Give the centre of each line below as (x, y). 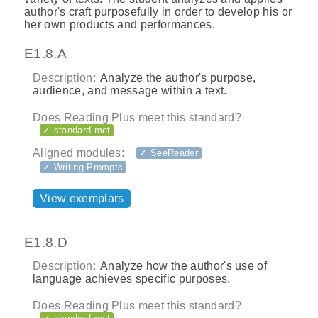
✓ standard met (77, 130)
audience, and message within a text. (130, 90)
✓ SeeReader (169, 153)
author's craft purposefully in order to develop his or (158, 12)
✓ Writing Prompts (83, 168)
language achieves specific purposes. (132, 279)
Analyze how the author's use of (182, 266)
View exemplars (82, 199)
